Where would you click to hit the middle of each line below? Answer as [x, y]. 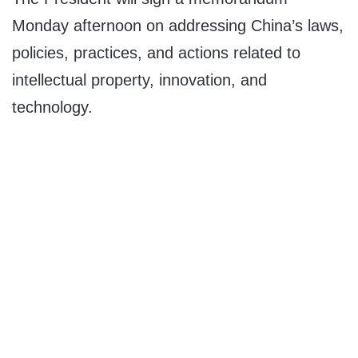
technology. [52, 107]
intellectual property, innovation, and [139, 80]
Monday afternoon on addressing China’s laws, [178, 26]
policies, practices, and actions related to [156, 53]
